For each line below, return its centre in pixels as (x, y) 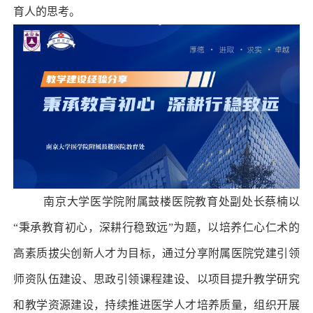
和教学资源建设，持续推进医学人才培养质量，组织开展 (156, 305)
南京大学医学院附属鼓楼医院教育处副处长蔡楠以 (172, 201)
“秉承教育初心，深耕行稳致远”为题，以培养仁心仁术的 (156, 227)
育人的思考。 (47, 11)
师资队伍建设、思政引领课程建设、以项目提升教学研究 (156, 279)
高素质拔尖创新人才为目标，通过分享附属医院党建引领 (156, 253)
